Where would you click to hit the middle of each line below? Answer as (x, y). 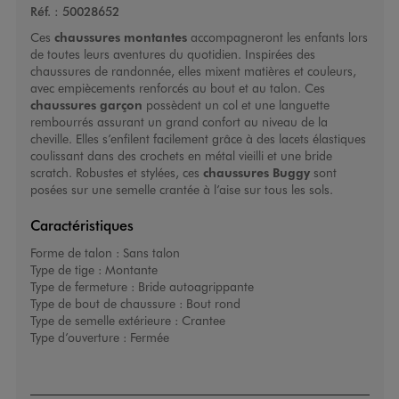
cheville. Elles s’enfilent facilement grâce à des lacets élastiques (198, 139)
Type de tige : (67, 270)
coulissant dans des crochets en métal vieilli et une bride (181, 156)
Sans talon (151, 253)
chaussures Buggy (256, 172)
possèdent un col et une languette (236, 105)
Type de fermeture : (84, 287)
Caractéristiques (81, 225)
